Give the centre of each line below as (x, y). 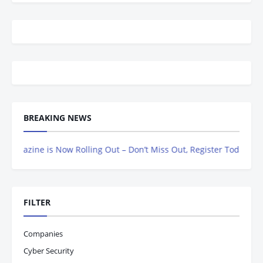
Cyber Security (49, 251)
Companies (43, 234)
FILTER (37, 202)
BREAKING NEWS (58, 118)
